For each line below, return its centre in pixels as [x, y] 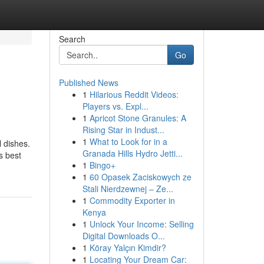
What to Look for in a [128, 141]
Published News [88, 82]
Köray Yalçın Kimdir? [128, 247]
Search [72, 39]
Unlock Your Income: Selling [141, 224]
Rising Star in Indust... [123, 130]
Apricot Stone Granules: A [138, 118]
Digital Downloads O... [123, 236]
